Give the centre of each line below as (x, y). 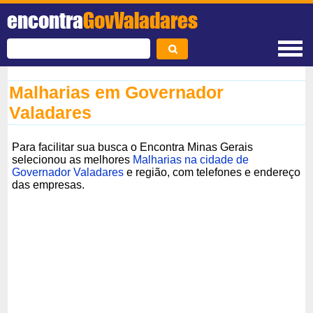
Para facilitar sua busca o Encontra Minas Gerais (133, 147)
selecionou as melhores (73, 159)
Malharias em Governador (117, 92)
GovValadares (140, 20)
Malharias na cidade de (191, 159)
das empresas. (49, 184)
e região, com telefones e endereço (212, 172)
